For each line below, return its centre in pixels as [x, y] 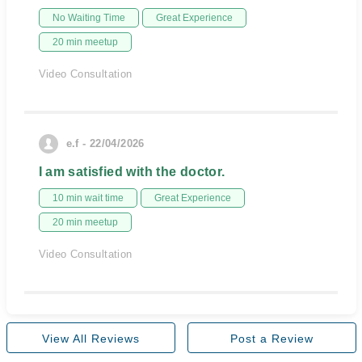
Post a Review [271, 339]
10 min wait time [88, 198]
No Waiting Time [88, 18]
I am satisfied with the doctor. [132, 172]
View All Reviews [90, 339]
